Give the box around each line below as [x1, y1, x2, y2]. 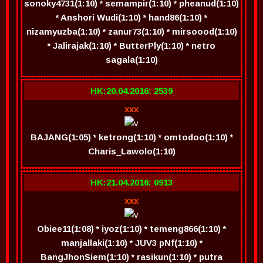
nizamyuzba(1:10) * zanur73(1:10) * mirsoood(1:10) [26, 26, 237, 36]
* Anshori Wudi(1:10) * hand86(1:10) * [56, 12, 207, 22]
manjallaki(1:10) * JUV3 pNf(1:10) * [60, 238, 203, 248]
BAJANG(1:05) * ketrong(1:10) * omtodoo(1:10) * [30, 132, 233, 142]
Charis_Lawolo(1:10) [87, 146, 176, 156]
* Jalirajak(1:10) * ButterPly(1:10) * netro [48, 41, 215, 50]
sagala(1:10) [105, 55, 158, 65]
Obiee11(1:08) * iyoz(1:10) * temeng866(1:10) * [37, 224, 226, 234]
